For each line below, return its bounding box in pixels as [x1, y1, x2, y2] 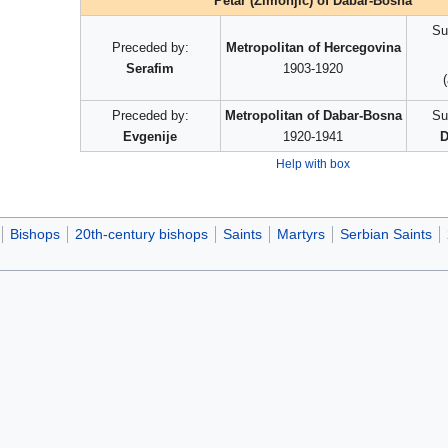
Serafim [126, 61, 174, 77]
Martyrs [276, 226, 325, 243]
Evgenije [123, 129, 177, 145]
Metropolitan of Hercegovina [225, 40, 401, 56]
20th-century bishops [74, 226, 208, 243]
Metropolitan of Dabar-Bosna [224, 108, 402, 124]
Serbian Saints [339, 226, 432, 243]
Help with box [275, 157, 350, 171]
